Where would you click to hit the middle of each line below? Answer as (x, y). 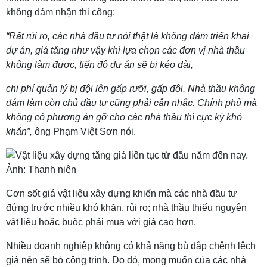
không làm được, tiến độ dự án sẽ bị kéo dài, (100, 65)
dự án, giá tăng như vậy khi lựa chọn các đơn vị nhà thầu (125, 50)
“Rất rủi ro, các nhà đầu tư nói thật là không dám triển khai (128, 36)
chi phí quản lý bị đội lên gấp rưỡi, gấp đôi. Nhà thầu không (131, 89)
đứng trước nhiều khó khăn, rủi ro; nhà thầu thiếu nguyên (126, 208)
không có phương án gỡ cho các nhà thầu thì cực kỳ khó (124, 117)
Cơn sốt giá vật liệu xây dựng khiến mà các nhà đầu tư (122, 193)
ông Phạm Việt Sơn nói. (85, 131)
